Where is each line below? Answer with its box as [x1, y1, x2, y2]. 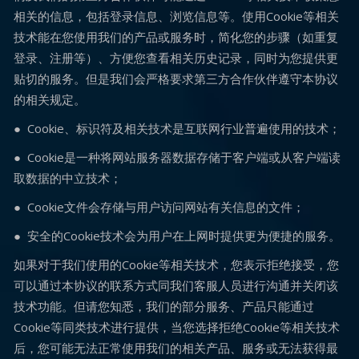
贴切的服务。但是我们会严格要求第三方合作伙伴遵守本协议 [14, 71, 338, 87]
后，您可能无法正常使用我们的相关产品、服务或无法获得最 [14, 340, 338, 356]
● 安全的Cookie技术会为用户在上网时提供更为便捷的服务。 [14, 228, 341, 244]
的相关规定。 [14, 91, 86, 107]
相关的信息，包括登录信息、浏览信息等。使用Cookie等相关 [14, 8, 339, 24]
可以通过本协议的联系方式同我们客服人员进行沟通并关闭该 [14, 277, 338, 293]
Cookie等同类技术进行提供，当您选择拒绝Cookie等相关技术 [14, 319, 340, 335]
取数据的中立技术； [14, 170, 122, 186]
